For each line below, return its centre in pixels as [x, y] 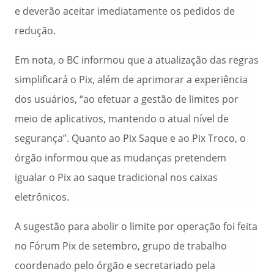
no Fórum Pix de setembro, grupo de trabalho [121, 246]
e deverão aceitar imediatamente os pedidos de [125, 11]
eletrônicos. [42, 197]
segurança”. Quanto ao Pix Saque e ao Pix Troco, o [130, 138]
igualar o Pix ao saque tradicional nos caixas [116, 177]
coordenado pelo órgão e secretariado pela [115, 265]
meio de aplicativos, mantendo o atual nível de [122, 119]
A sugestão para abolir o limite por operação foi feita [136, 226]
